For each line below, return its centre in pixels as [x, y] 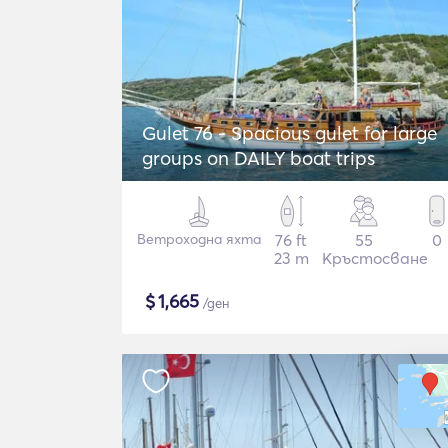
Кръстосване [374, 258]
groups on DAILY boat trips [258, 158]
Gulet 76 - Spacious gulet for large [289, 133]
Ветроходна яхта [199, 239]
